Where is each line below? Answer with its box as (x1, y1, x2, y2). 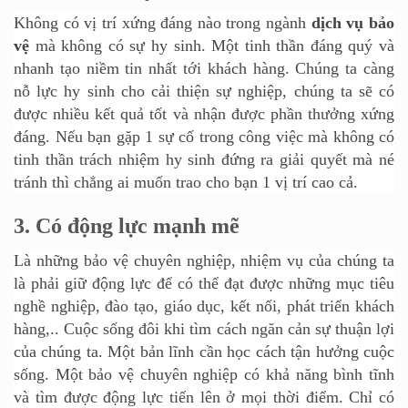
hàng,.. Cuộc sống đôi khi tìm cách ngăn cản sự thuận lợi (14, 319, 394, 338)
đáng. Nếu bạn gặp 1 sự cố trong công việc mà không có (14, 127, 394, 147)
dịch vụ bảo (311, 14, 395, 33)
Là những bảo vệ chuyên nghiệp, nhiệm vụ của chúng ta (14, 250, 394, 270)
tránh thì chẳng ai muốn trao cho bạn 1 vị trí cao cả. (14, 173, 358, 192)
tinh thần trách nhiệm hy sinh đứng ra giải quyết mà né (14, 150, 394, 169)
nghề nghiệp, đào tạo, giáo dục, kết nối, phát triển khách (14, 296, 394, 315)
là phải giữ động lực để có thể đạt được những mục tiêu (14, 273, 394, 292)
